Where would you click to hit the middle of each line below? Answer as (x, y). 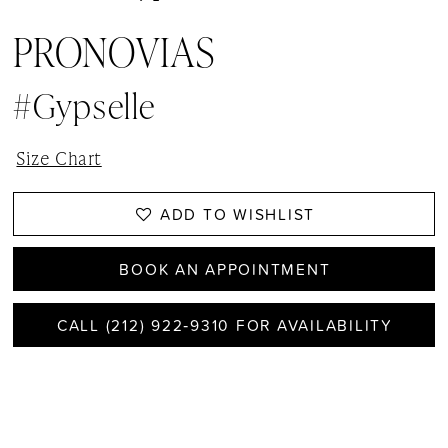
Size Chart (59, 158)
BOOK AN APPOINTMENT (225, 269)
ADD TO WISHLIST (237, 213)
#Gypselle (85, 105)
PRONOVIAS (114, 51)
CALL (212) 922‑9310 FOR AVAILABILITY (224, 324)
